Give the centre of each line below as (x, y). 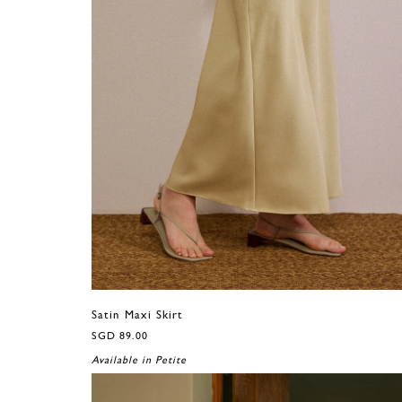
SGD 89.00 (120, 336)
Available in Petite (139, 360)
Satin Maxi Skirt (137, 315)
